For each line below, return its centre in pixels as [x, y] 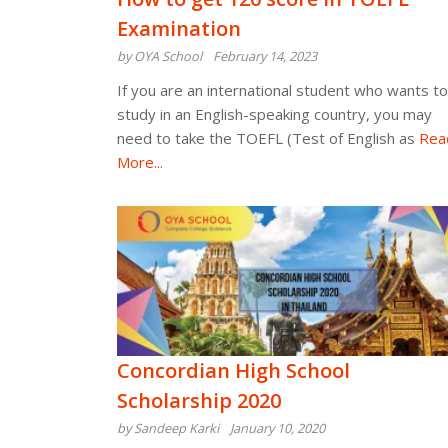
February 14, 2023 [265, 56]
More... [140, 162]
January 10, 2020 [277, 428]
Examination [179, 28]
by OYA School [159, 56]
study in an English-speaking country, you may [274, 114]
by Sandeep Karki [168, 428]
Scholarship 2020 [199, 400]
